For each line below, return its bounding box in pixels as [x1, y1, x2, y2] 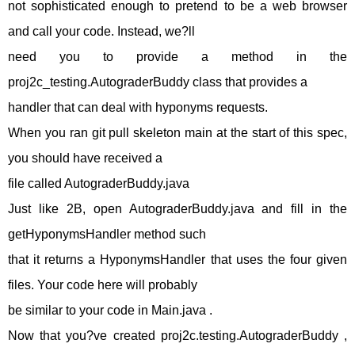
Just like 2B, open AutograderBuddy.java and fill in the [8, 202, 347, 216]
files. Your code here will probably [8, 278, 197, 292]
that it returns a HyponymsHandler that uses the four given [8, 253, 347, 266]
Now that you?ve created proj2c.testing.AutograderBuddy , [8, 329, 347, 342]
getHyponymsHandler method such [8, 227, 206, 241]
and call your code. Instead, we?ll [8, 25, 195, 38]
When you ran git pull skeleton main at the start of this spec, [8, 126, 347, 139]
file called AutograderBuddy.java [8, 177, 189, 190]
